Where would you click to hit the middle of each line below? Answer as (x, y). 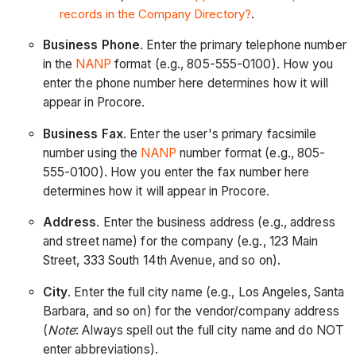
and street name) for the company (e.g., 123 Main (180, 242)
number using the (92, 153)
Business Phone (91, 45)
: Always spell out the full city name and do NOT (210, 330)
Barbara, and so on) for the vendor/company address (191, 311)
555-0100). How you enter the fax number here (176, 172)
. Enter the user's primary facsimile (220, 133)
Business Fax (83, 133)
